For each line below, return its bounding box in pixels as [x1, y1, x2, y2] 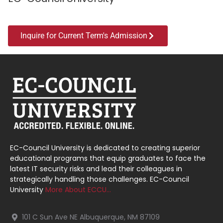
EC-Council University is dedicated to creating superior [10, 142, 200, 153]
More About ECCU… [45, 184, 111, 195]
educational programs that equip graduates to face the [10, 153, 206, 163]
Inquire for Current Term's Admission [20, 30, 147, 40]
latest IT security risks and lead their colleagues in [10, 163, 182, 174]
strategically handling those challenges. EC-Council [10, 174, 189, 184]
